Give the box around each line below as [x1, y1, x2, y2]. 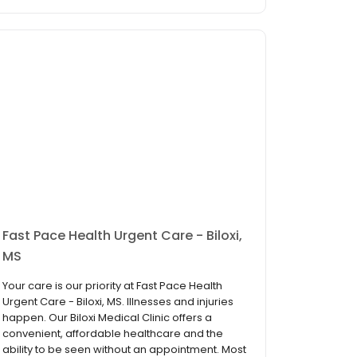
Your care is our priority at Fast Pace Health [2, 278, 222, 294]
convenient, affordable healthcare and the [2, 326, 223, 342]
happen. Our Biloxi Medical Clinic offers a [2, 310, 212, 326]
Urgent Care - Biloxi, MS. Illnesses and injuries [2, 294, 233, 310]
